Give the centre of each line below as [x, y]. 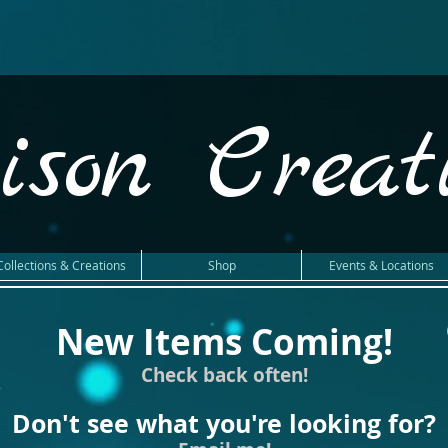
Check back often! [224, 375]
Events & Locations [381, 265]
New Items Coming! [224, 342]
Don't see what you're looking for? [224, 423]
